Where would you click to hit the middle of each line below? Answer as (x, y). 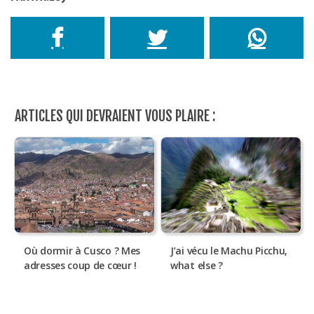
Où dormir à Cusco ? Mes (82, 251)
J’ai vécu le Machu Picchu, (229, 251)
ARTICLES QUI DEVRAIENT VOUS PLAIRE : (115, 116)
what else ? (197, 266)
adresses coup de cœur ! (81, 266)
